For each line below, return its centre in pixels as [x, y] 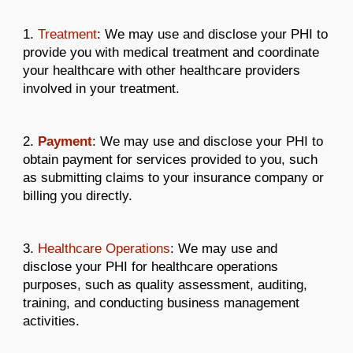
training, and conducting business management [162, 303]
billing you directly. [78, 195]
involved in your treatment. [102, 88]
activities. [52, 321]
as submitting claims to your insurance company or [174, 177]
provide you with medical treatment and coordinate [171, 52]
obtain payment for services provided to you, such [171, 159]
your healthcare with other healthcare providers [162, 70]
